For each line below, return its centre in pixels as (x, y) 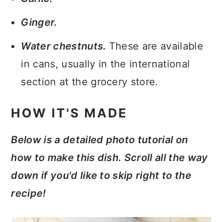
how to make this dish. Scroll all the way (110, 158)
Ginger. (39, 22)
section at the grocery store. (90, 82)
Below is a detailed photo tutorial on (100, 140)
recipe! (28, 193)
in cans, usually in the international (106, 64)
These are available (156, 46)
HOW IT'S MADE (69, 113)
